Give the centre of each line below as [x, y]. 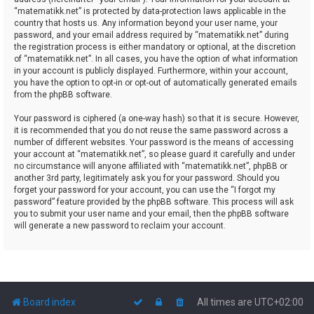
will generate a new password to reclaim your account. [120, 226]
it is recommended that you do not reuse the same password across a [151, 131]
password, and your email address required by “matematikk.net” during [151, 35]
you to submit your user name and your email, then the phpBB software [151, 214]
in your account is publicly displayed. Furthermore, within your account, [151, 71]
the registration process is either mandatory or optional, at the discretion [155, 47]
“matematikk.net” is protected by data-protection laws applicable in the [150, 12]
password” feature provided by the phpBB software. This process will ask [154, 202]
